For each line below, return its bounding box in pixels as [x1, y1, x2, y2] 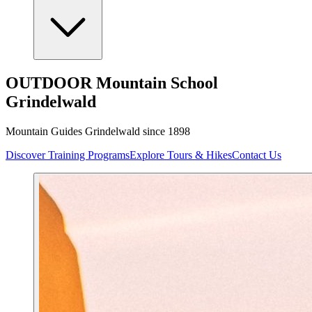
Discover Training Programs [6, 148, 130, 161]
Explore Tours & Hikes [130, 148, 232, 161]
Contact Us [232, 148, 281, 161]
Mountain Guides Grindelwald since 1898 [6, 125, 190, 137]
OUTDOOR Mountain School [6, 73, 218, 92]
